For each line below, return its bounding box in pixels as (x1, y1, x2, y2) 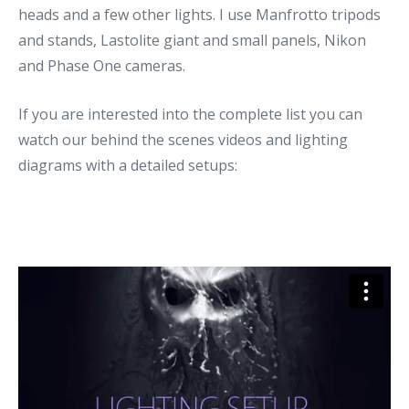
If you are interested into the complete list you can (18, 103, 362, 124)
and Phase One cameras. (18, 55, 185, 76)
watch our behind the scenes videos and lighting (18, 129, 348, 150)
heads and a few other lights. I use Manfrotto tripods (18, 4, 381, 25)
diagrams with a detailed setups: (18, 154, 237, 175)
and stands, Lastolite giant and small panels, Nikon (18, 29, 366, 50)
